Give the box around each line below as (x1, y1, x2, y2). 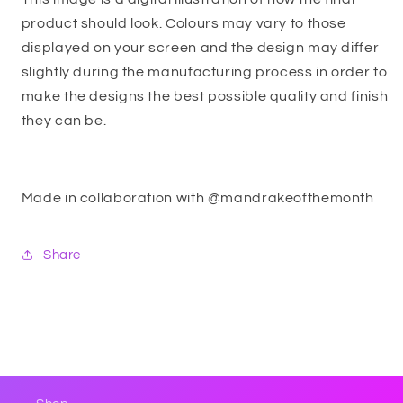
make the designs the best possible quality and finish (21, 89, 389, 104)
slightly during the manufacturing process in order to (21, 65, 388, 80)
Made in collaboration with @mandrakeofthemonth (21, 190, 374, 205)
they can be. (21, 113, 110, 129)
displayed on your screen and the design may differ (21, 40, 380, 56)
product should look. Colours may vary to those (21, 16, 346, 31)
